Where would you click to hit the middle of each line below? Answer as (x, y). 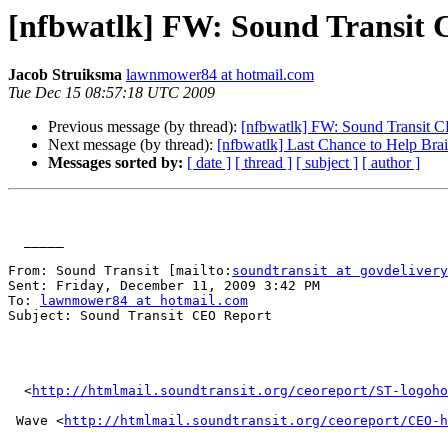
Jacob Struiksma (65, 75)
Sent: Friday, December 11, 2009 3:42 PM (164, 286)
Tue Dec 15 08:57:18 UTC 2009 (111, 93)
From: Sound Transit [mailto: (120, 271)
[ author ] (391, 163)
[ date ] (209, 163)
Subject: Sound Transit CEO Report (140, 316)
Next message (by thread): (132, 145)
